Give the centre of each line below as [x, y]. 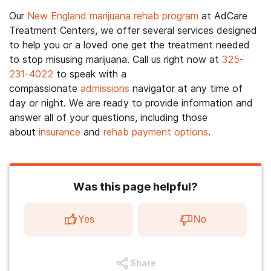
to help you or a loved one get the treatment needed [129, 44]
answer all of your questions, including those [108, 117]
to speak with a [90, 73]
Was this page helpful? [135, 186]
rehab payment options [156, 132]
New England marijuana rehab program [113, 15]
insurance [58, 132]
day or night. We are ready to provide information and [131, 103]
